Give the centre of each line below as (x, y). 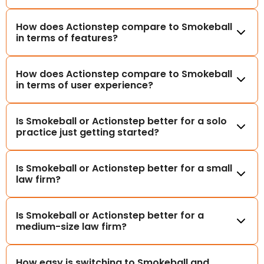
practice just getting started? (88, 132)
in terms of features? (67, 38)
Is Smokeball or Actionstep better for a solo (121, 121)
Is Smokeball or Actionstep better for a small (124, 168)
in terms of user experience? (85, 85)
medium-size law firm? (71, 226)
